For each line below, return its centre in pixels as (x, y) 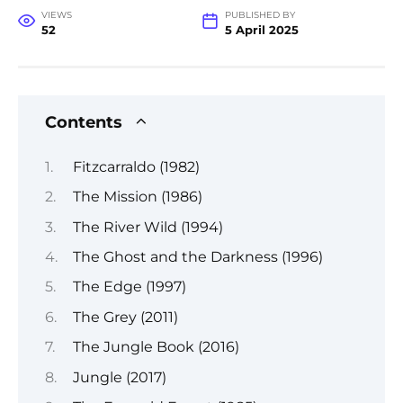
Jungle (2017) (119, 377)
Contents (84, 122)
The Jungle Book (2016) (156, 347)
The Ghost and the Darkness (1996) (197, 256)
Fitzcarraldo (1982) (136, 166)
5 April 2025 (261, 31)
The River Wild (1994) (148, 227)
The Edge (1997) (129, 287)
